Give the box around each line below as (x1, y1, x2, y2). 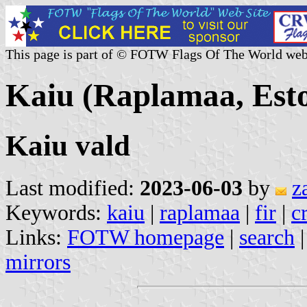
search (239, 225, 295, 249)
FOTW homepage (67, 225, 224, 249)
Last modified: (5, 175, 140, 200)
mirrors (5, 249, 71, 274)
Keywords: (5, 200, 107, 225)
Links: (5, 225, 67, 249)
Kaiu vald (5, 129, 130, 162)
